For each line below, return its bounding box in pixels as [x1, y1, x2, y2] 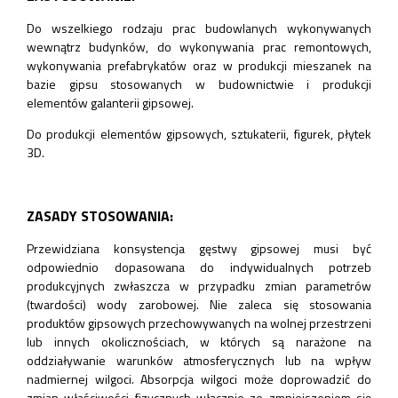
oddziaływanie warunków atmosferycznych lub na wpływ [27, 350, 371, 370]
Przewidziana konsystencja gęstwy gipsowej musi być [27, 238, 371, 258]
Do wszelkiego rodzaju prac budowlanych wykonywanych [27, 18, 371, 37]
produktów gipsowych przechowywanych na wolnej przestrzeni [27, 313, 371, 332]
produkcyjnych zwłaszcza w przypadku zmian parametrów [27, 275, 371, 295]
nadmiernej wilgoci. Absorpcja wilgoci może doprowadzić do [27, 369, 371, 388]
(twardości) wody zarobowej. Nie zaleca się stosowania [27, 294, 371, 314]
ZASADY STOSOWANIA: [27, 204, 173, 227]
